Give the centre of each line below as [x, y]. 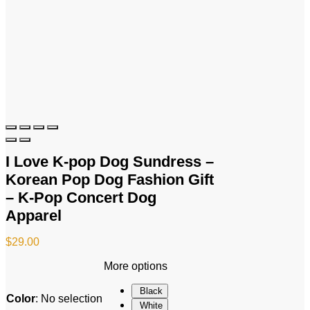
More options [136, 266]
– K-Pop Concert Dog [81, 197]
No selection [72, 298]
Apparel [34, 215]
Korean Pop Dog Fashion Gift [110, 179]
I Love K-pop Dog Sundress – [110, 161]
